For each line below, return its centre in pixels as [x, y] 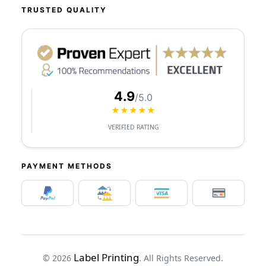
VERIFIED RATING [133, 127]
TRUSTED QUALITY [64, 10]
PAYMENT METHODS [67, 166]
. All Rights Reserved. [181, 258]
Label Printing [106, 258]
